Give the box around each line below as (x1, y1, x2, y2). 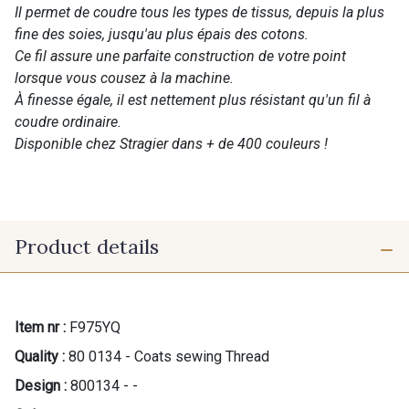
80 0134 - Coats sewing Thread (68, 347, 269, 365)
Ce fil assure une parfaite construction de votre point (15, 47, 346, 65)
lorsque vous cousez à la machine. (15, 68, 234, 87)
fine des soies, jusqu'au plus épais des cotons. (15, 25, 309, 43)
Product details (15, 233, 159, 259)
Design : (15, 376, 67, 394)
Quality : (15, 347, 65, 365)
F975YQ (69, 318, 121, 336)
